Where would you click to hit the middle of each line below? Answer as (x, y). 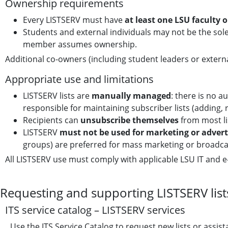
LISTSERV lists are (57, 96)
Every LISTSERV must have (74, 20)
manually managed (131, 96)
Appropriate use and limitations (79, 79)
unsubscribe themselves (130, 120)
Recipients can (52, 120)
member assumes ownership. (80, 44)
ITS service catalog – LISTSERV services (95, 210)
